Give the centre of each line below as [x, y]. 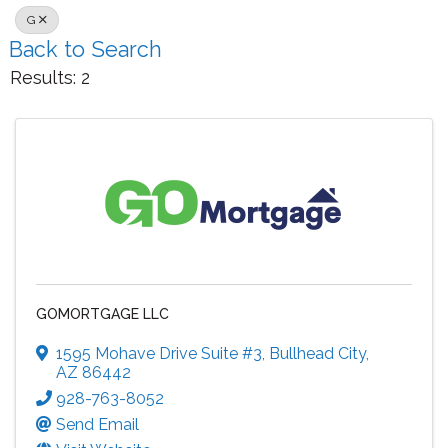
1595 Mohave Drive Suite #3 [159, 354]
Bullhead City [317, 354]
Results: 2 [50, 78]
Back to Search [85, 50]
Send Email [97, 425]
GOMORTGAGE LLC [102, 314]
